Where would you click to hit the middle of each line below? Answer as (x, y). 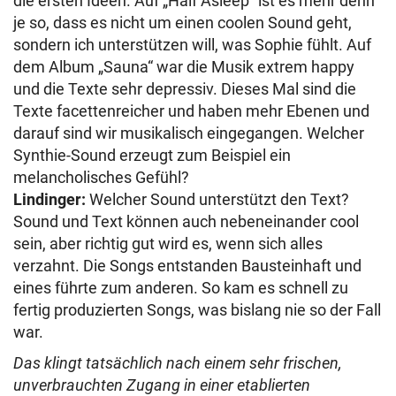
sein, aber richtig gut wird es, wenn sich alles (168, 243)
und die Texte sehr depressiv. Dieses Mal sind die (185, 88)
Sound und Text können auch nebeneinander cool (186, 221)
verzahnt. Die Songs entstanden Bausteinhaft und (187, 265)
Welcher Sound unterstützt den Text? (217, 199)
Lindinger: (49, 199)
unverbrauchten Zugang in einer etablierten (162, 385)
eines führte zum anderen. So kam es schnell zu (181, 287)
